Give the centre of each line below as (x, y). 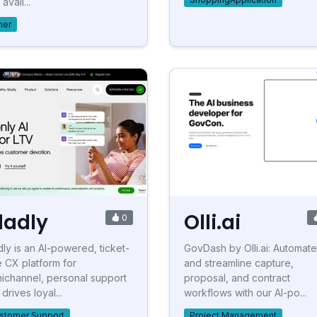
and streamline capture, (239, 263)
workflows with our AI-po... (245, 292)
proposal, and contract (237, 277)
